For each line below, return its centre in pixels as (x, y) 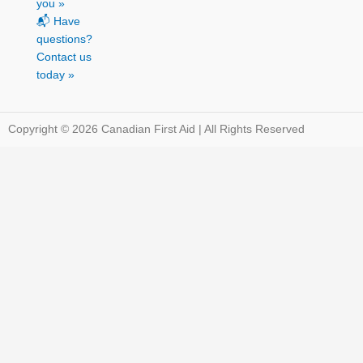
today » (56, 75)
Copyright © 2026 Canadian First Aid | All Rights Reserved (156, 130)
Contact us (64, 58)
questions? (64, 40)
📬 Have (58, 22)
